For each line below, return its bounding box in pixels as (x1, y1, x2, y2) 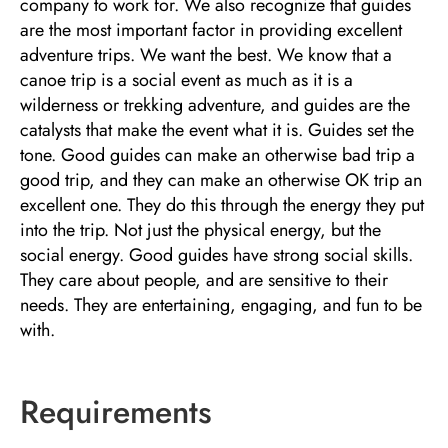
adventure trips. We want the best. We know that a (20, 42, 392, 69)
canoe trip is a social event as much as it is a (20, 67, 353, 94)
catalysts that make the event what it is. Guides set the (20, 117, 414, 144)
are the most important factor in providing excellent (20, 17, 402, 44)
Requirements (20, 389, 212, 436)
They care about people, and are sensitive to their (20, 267, 388, 294)
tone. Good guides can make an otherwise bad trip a (20, 142, 415, 169)
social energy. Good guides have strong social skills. (20, 242, 413, 269)
